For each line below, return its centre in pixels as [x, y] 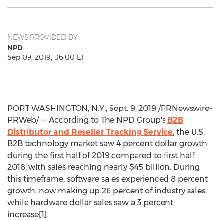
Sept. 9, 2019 [133, 108]
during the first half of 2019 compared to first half [101, 155]
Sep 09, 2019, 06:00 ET [46, 57]
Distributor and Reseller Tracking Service [90, 132]
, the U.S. [189, 132]
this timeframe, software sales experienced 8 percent [108, 179]
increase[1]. [28, 214]
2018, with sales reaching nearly [68, 167]
